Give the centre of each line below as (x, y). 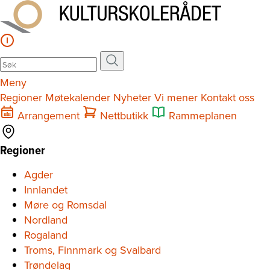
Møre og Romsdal (65, 205)
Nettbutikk (124, 115)
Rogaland (46, 235)
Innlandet (46, 190)
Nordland (46, 220)
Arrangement (49, 115)
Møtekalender (78, 97)
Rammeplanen (203, 115)
